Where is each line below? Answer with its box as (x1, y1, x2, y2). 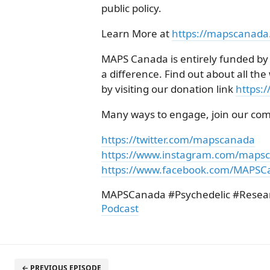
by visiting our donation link (101, 82, 236, 96)
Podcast (101, 201, 139, 215)
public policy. (101, 1, 162, 15)
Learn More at (101, 27, 172, 40)
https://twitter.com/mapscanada (101, 133, 255, 146)
